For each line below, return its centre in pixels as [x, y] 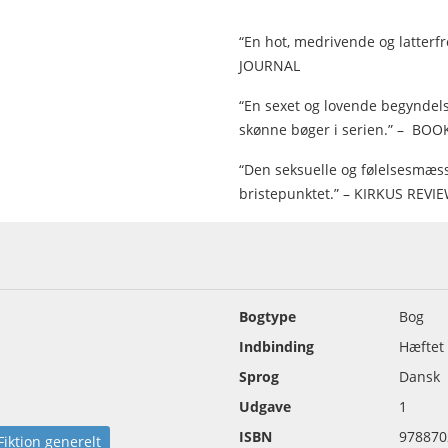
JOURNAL [269, 66]
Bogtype [267, 317]
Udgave [265, 407]
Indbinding [276, 347]
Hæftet [421, 347]
